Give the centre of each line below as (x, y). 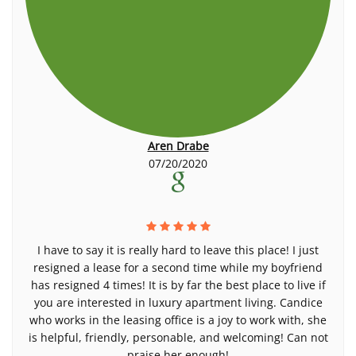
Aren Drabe (178, 146)
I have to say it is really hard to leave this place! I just (178, 250)
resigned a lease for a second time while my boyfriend (178, 267)
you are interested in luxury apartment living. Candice (178, 302)
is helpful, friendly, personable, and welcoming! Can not (178, 337)
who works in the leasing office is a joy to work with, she (178, 320)
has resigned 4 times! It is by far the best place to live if (178, 285)
